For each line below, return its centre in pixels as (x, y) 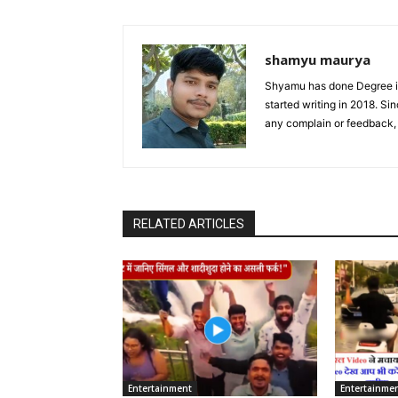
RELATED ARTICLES (189, 223)
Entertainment (160, 388)
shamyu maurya (318, 59)
